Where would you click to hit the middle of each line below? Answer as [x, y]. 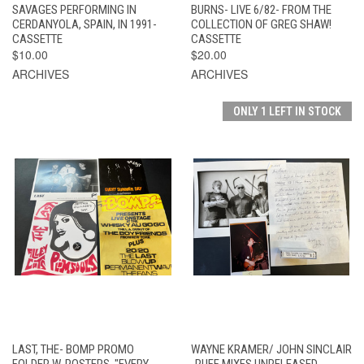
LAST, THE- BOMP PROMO [73, 349]
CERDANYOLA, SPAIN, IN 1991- [84, 24]
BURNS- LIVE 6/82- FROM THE [261, 9]
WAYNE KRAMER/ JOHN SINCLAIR [271, 349]
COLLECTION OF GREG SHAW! [261, 24]
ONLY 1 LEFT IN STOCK [287, 111]
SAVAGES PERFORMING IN [74, 9]
